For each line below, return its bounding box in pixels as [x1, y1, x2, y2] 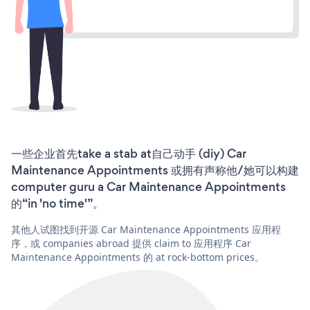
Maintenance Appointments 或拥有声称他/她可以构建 [11, 161, 299, 179]
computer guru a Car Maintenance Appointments [11, 178, 286, 195]
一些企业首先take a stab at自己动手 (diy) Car [11, 145, 246, 162]
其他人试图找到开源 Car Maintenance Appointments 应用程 [11, 222, 281, 236]
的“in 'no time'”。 [11, 194, 104, 212]
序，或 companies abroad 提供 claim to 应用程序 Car [11, 236, 251, 250]
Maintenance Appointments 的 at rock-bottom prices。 [11, 250, 264, 264]
